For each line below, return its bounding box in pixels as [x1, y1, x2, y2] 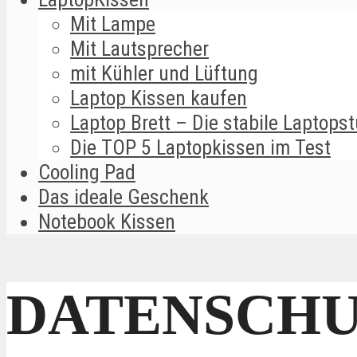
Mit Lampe [70, 11, 155, 36]
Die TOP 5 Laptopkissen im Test [70, 135, 331, 159]
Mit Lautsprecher [70, 36, 209, 61]
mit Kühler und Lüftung [70, 61, 258, 85]
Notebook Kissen [38, 209, 175, 233]
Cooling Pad [38, 159, 135, 184]
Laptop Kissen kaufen [70, 85, 247, 110]
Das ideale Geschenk [38, 184, 209, 209]
